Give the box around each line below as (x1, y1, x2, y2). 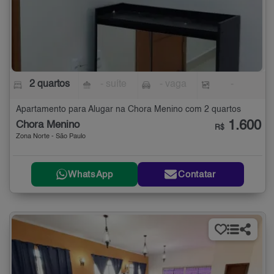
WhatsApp (68, 169, 113, 179)
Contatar (178, 169, 216, 179)
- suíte (100, 79, 127, 89)
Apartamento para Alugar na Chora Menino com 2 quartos (16, 105, 241, 114)
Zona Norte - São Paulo (16, 133, 86, 140)
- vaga (159, 79, 187, 89)
